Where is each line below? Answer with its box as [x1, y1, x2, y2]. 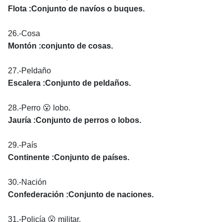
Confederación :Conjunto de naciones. [8, 190, 154, 199]
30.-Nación [8, 177, 47, 186]
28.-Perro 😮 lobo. [8, 103, 70, 112]
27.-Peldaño [8, 66, 51, 75]
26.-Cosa [8, 29, 40, 38]
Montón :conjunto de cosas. [8, 41, 113, 50]
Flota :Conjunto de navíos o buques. [8, 4, 145, 13]
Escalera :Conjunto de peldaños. [8, 78, 131, 87]
